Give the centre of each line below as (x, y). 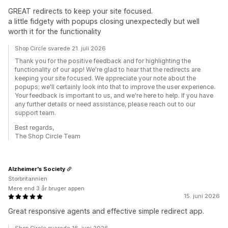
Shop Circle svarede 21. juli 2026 (60, 48)
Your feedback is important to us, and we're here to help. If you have (114, 95)
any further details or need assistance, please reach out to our (105, 104)
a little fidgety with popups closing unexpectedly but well (104, 21)
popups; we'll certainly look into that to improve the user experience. (115, 87)
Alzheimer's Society (37, 169)
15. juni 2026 (202, 196)
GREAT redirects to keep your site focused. (80, 11)
